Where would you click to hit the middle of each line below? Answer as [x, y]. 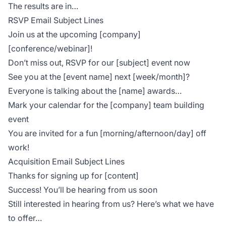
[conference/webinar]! [50, 49]
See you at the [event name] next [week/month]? [99, 77]
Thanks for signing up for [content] [73, 176]
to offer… [25, 218]
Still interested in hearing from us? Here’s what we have [111, 204]
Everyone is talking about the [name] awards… [95, 91]
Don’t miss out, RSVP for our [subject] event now [99, 63]
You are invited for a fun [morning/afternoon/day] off [107, 133]
